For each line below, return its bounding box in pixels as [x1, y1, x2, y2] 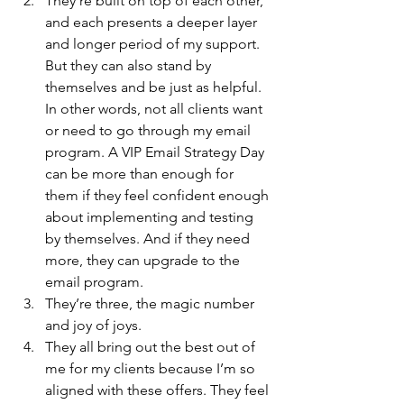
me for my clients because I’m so [45, 359, 259, 377]
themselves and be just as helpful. [45, 78, 265, 96]
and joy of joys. [45, 316, 142, 334]
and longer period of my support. [45, 34, 263, 52]
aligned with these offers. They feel [45, 381, 272, 399]
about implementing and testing [45, 207, 257, 225]
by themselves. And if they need [45, 229, 253, 247]
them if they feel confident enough [45, 186, 272, 204]
